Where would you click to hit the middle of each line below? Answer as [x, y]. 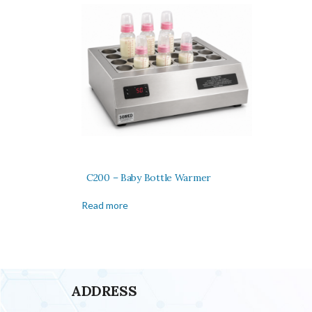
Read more [105, 205]
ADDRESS [104, 291]
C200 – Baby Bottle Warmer [149, 178]
